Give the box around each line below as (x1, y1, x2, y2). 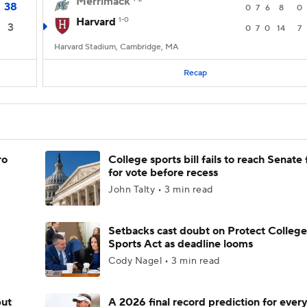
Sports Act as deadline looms (108, 237, 253, 251)
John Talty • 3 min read (108, 184, 213, 196)
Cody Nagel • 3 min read (108, 255, 220, 267)
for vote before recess (108, 166, 218, 180)
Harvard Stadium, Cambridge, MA (54, 42, 179, 52)
